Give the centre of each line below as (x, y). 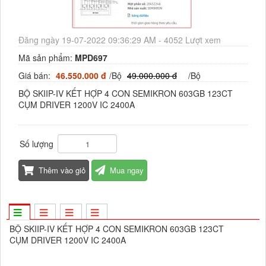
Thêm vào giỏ (62, 170)
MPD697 (91, 58)
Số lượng (37, 144)
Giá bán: (36, 76)
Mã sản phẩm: (47, 58)
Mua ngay (127, 170)
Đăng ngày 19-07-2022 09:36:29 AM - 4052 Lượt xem (120, 40)
